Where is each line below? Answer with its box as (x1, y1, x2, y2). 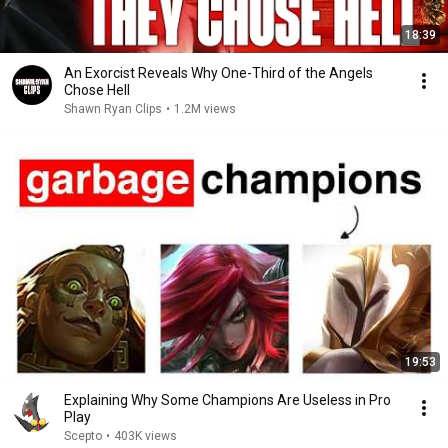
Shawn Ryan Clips (64, 102, 162, 116)
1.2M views (174, 102, 236, 116)
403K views (114, 429, 177, 443)
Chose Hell (64, 82, 130, 98)
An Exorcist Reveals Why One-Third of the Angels (64, 65, 373, 81)
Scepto (64, 429, 102, 443)
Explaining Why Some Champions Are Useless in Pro (64, 392, 391, 408)
